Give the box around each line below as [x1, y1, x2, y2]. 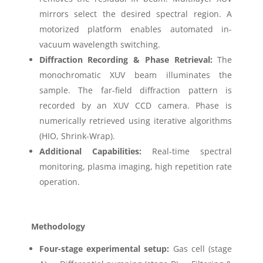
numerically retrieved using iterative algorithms [39, 115, 232, 127]
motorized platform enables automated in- [39, 23, 232, 35]
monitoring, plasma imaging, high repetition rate [39, 161, 232, 173]
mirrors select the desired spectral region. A [39, 8, 232, 20]
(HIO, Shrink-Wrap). [39, 130, 115, 142]
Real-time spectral [141, 146, 232, 157]
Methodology [31, 221, 85, 232]
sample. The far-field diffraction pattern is [39, 85, 232, 96]
